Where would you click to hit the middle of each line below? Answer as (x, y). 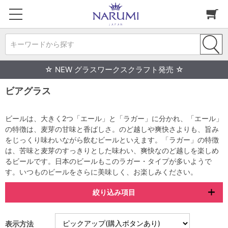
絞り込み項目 (114, 192)
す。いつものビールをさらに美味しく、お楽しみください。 (101, 172)
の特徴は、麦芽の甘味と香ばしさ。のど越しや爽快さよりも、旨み (112, 129)
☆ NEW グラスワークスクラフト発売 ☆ (114, 69)
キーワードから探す (42, 44)
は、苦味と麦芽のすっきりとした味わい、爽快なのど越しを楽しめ (112, 150)
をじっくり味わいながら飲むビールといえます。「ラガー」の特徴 (112, 140)
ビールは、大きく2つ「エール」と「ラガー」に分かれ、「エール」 (114, 118)
